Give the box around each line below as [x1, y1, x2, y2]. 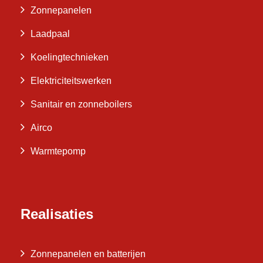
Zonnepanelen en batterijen [31, 248, 146, 259]
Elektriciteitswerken [31, 75, 112, 86]
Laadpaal [31, 28, 70, 39]
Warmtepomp [31, 146, 86, 156]
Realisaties [21, 205, 93, 222]
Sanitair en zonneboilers [31, 99, 132, 109]
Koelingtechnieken [31, 52, 109, 62]
